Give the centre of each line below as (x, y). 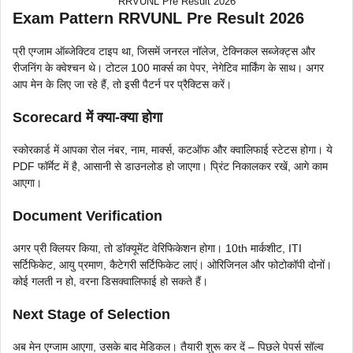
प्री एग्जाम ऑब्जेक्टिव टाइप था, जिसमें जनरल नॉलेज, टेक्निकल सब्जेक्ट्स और (164, 51)
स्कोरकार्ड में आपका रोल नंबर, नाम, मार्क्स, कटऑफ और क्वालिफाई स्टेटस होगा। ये (173, 149)
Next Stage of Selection (91, 314)
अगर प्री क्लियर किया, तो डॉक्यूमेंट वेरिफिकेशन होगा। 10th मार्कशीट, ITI (157, 248)
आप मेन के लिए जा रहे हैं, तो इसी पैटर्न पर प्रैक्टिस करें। (122, 84)
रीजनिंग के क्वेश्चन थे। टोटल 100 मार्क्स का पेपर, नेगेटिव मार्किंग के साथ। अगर (168, 67)
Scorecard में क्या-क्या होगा (87, 117)
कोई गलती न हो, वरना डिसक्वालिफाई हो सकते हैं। (110, 281)
